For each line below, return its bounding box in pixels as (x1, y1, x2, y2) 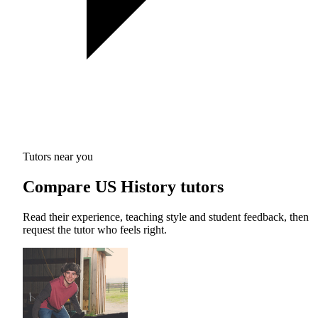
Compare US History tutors (23, 177, 224, 196)
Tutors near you (23, 150, 93, 163)
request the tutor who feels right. (23, 223, 167, 236)
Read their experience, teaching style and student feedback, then (23, 210, 309, 223)
